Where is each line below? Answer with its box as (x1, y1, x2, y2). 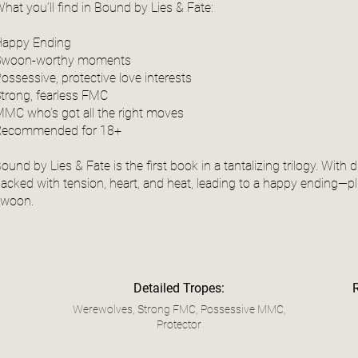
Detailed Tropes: (133, 280, 225, 296)
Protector (157, 318, 201, 332)
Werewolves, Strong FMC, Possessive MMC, (72, 303, 286, 316)
